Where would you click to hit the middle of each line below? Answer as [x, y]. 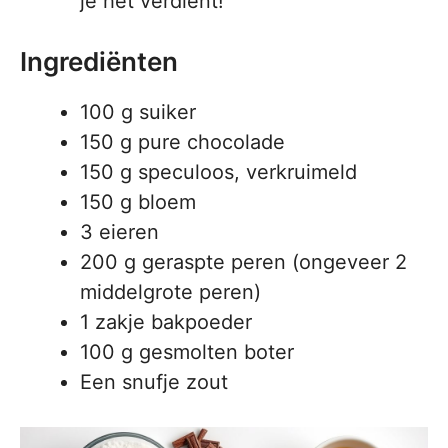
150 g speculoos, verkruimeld [218, 172]
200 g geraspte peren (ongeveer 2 [243, 262]
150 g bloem [138, 202]
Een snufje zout [154, 382]
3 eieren [119, 232]
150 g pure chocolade [182, 142]
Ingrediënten [99, 61]
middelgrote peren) [170, 292]
